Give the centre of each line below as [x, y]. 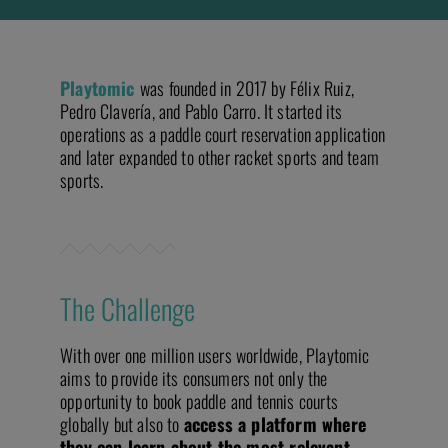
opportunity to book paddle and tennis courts [199, 401]
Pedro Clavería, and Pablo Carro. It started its [201, 111]
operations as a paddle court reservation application [223, 134]
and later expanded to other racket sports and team [219, 157]
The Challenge [127, 309]
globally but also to [122, 424]
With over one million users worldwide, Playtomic [215, 355]
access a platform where [274, 424]
